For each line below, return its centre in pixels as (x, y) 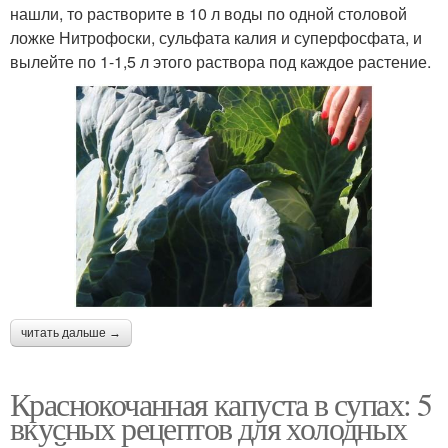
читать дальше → (71, 333)
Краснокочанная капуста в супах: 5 (221, 404)
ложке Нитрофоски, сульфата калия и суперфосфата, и (216, 38)
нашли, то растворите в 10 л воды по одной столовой (208, 14)
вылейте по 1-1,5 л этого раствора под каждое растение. (220, 62)
